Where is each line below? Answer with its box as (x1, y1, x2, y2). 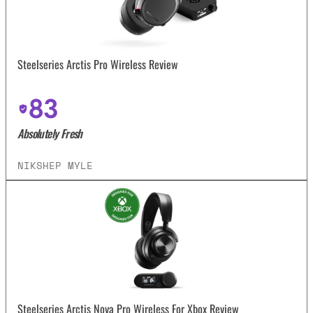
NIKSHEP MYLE (17, 157, 94, 173)
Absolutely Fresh (17, 124, 82, 142)
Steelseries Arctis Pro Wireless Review (17, 56, 179, 73)
